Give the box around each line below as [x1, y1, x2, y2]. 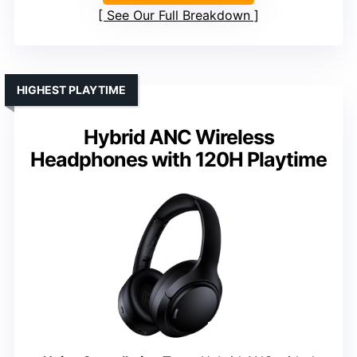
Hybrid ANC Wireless [83, 125, 274, 150]
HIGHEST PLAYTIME [17, 83, 126, 97]
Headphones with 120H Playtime [30, 147, 327, 172]
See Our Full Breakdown [107, 7, 250, 24]
